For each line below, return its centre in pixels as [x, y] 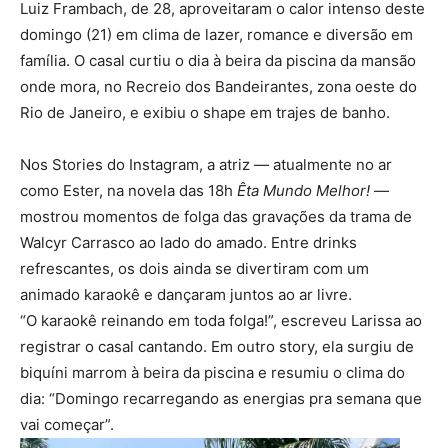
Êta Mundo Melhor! [303, 191]
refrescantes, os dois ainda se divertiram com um [194, 269]
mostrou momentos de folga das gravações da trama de [216, 217]
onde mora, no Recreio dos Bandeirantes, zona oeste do [218, 87]
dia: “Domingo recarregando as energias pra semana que [221, 399]
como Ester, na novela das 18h [128, 191]
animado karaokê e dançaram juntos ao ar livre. [186, 295]
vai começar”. [67, 425]
